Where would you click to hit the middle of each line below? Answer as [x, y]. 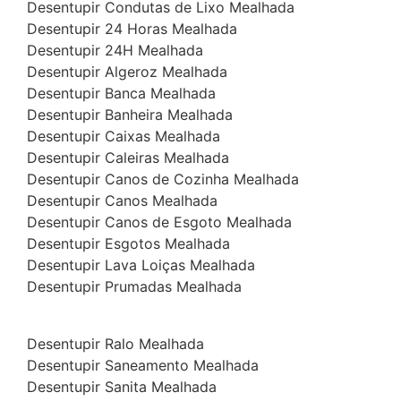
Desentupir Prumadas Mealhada [134, 287]
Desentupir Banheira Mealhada [130, 115]
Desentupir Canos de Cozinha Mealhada [163, 179]
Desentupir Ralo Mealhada [115, 344]
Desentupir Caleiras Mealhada [128, 158]
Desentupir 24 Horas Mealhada [132, 29]
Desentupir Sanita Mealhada [122, 387]
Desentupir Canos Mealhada [122, 201]
